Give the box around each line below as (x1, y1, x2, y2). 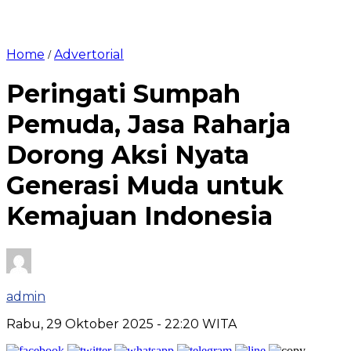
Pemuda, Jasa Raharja (6, 109, 291, 140)
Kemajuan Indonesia (6, 201, 273, 232)
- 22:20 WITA (157, 316, 237, 331)
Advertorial (54, 47, 124, 62)
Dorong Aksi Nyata (6, 139, 249, 171)
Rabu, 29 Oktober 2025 (6, 316, 157, 331)
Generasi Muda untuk (6, 170, 284, 201)
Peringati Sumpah (6, 78, 241, 110)
